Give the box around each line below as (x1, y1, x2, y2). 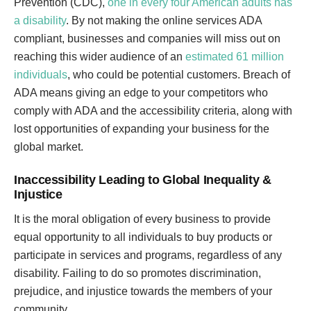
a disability (14, 15, 66, 26)
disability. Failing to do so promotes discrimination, (14, 267, 261, 279)
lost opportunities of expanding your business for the (14, 123, 269, 135)
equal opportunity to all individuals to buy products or (14, 231, 272, 243)
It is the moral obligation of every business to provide (14, 213, 271, 225)
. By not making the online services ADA (66, 15, 262, 26)
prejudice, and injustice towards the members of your (14, 285, 272, 297)
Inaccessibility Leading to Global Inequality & (14, 173, 271, 187)
